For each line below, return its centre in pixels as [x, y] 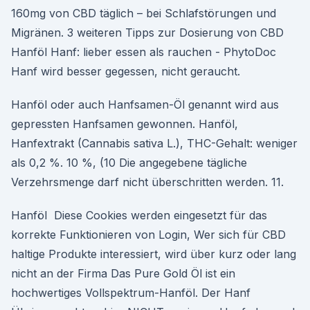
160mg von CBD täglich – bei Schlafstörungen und [144, 13]
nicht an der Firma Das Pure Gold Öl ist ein [123, 273]
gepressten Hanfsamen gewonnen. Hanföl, [125, 124]
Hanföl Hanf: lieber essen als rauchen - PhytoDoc [144, 52]
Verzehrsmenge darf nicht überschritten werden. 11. [147, 182]
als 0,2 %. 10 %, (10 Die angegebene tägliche [129, 163]
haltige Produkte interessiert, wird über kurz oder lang [154, 254]
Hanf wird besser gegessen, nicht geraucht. [126, 71]
